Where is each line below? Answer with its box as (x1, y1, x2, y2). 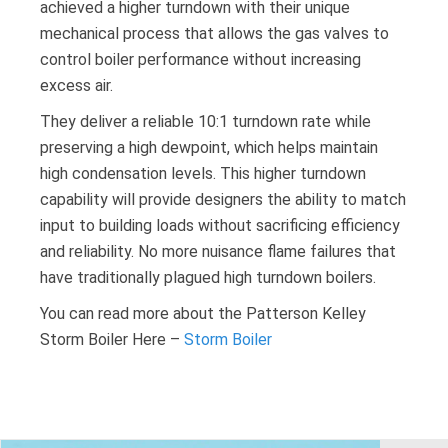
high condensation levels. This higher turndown (40, 164, 366, 184)
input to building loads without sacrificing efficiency (40, 216, 400, 236)
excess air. (40, 76, 113, 96)
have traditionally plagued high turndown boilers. (40, 268, 376, 288)
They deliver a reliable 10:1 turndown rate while (40, 112, 371, 132)
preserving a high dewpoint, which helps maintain (40, 138, 378, 158)
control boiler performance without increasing (40, 50, 361, 70)
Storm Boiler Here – (40, 330, 184, 350)
